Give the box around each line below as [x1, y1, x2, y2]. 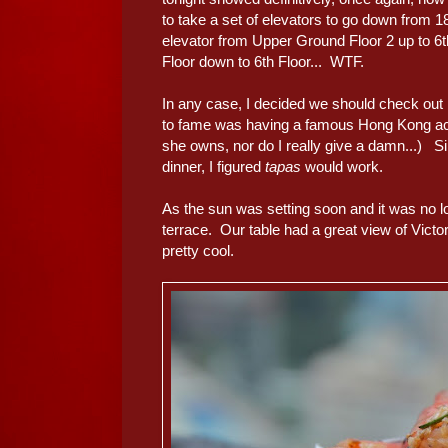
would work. [301, 158, 383, 176]
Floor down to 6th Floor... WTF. [162, 53, 364, 71]
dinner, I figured [162, 158, 265, 176]
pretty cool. [162, 242, 234, 260]
